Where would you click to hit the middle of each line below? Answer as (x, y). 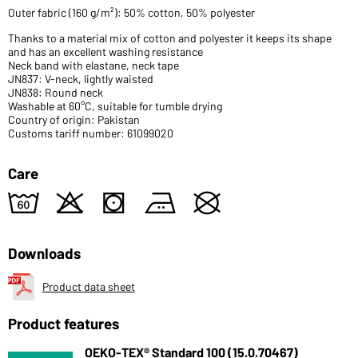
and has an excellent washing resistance (105, 51)
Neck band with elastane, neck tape (93, 65)
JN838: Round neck (56, 92)
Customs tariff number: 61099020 (91, 133)
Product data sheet (88, 286)
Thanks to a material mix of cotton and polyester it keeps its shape (170, 38)
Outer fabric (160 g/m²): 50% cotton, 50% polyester (131, 12)
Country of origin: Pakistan (74, 119)
